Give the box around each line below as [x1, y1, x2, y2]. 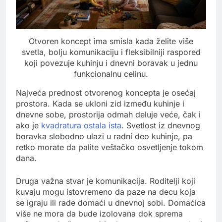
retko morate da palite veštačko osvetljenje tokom [16, 142, 203, 152]
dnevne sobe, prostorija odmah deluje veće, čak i [16, 109, 201, 119]
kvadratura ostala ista [41, 120, 121, 130]
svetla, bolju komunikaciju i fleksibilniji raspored [21, 47, 201, 57]
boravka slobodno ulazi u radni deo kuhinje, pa [16, 131, 192, 141]
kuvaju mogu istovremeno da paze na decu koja [16, 186, 196, 197]
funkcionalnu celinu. [74, 68, 148, 79]
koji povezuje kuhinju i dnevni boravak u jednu [24, 57, 198, 68]
